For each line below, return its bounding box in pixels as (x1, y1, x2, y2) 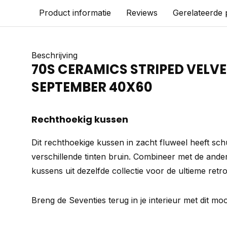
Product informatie (39, 8, 111, 18)
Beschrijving (31, 50, 78, 60)
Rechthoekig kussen (31, 113, 128, 126)
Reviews (126, 8, 158, 18)
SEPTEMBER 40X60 (31, 78, 153, 96)
